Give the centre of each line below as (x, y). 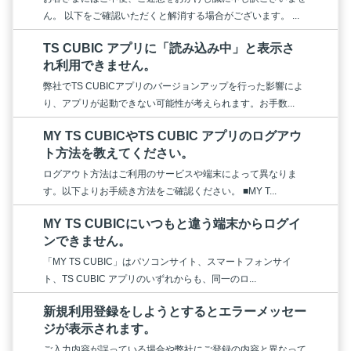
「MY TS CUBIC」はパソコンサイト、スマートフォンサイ (167, 261)
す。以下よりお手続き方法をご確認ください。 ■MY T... (160, 191)
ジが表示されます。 (100, 328)
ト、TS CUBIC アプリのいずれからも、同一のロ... (150, 279)
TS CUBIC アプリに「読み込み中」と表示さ (169, 48)
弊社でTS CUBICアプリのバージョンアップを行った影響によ (173, 86)
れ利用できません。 (100, 65)
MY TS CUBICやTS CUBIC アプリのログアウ (172, 136)
